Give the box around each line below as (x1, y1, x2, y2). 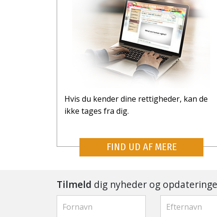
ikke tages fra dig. (64, 105, 129, 116)
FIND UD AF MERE (106, 141, 177, 153)
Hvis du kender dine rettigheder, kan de (64, 93, 208, 104)
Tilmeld (57, 177, 92, 191)
